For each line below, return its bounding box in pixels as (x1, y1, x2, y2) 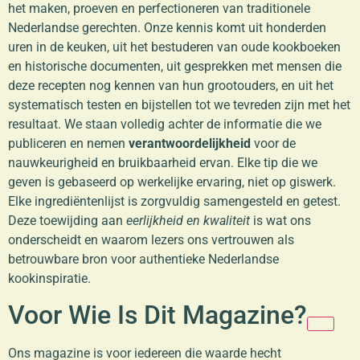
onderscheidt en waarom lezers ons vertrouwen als (8, 231, 294, 247)
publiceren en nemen (8, 135, 129, 151)
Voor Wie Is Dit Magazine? (8, 300, 307, 331)
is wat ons (250, 212, 311, 228)
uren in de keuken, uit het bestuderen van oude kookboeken (8, 39, 341, 55)
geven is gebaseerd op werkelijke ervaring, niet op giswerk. (8, 174, 336, 190)
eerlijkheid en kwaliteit (126, 212, 250, 228)
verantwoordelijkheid (129, 135, 251, 151)
